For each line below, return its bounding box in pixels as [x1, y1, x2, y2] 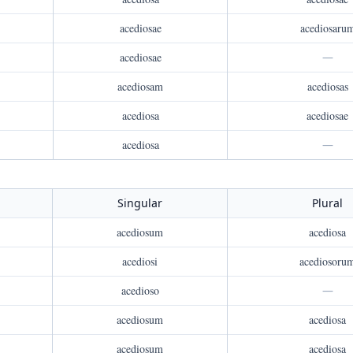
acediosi [122, 254, 158, 269]
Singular [117, 195, 162, 210]
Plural [312, 195, 343, 210]
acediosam [117, 79, 163, 94]
